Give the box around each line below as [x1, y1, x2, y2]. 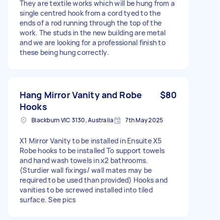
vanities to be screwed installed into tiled [20, 185, 153, 194]
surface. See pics [20, 194, 76, 204]
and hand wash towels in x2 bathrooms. [20, 155, 148, 165]
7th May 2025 [125, 115, 164, 124]
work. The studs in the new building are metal [20, 27, 166, 37]
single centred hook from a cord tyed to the [20, 8, 161, 18]
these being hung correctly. [20, 47, 109, 57]
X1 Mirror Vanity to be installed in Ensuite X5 [20, 136, 162, 145]
